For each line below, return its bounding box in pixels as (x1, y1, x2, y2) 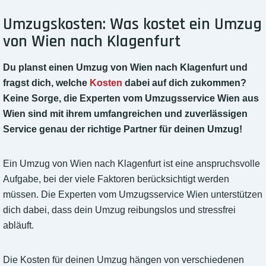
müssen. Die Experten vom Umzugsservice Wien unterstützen (3, 189, 262, 200)
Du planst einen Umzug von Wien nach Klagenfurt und (3, 62, 248, 73)
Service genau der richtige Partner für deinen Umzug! (3, 124, 242, 135)
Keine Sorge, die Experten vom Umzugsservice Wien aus (3, 93, 259, 104)
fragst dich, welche (3, 78, 90, 88)
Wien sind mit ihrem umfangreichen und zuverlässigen (3, 109, 248, 119)
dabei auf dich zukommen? (122, 78, 246, 88)
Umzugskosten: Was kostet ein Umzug (3, 14, 262, 36)
